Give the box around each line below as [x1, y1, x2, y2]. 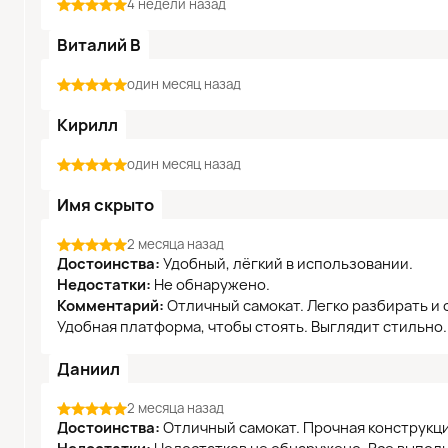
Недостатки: [57, 275, 151, 295]
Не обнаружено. [151, 275, 270, 295]
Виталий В [57, 34, 141, 56]
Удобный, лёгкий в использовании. [160, 254, 413, 274]
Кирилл [57, 114, 118, 136]
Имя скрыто [57, 194, 154, 216]
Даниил [57, 358, 120, 380]
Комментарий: [57, 296, 164, 316]
